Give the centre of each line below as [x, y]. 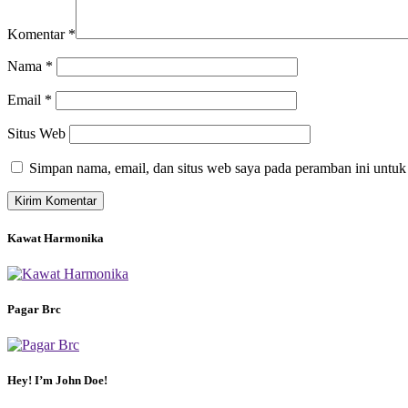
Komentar [38, 35]
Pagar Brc [34, 309]
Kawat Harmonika [56, 238]
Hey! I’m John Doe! [57, 381]
